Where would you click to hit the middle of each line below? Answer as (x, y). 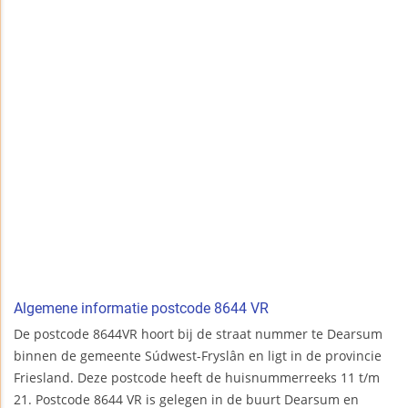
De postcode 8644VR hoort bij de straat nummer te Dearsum (198, 334)
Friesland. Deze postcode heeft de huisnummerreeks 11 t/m (197, 378)
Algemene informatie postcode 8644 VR (141, 309)
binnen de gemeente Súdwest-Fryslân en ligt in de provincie (198, 356)
